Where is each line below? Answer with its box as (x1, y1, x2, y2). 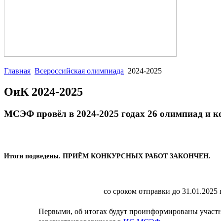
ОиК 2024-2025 (4, 85, 83, 98)
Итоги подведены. (4, 152, 63, 160)
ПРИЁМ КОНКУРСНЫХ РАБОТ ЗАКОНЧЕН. (63, 152, 211, 160)
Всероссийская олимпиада (35, 67, 124, 75)
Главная (4, 67, 31, 75)
